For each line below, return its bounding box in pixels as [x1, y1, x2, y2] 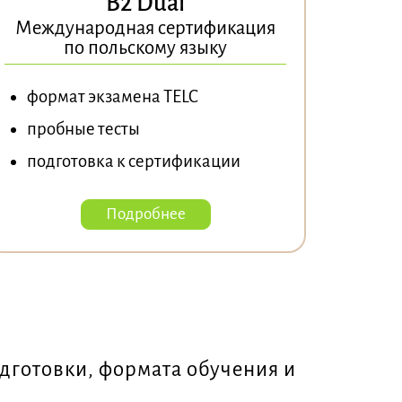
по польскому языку [64, 37, 228, 58]
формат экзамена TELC [27, 86, 199, 106]
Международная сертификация [15, 17, 276, 39]
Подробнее [105, 205, 186, 223]
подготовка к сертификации [27, 151, 241, 170]
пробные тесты [27, 118, 141, 138]
